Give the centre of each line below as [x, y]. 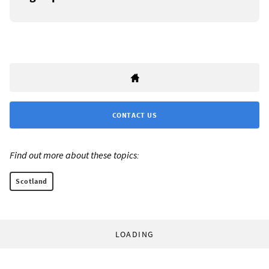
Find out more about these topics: [74, 155]
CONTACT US [134, 115]
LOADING [134, 234]
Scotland [32, 181]
